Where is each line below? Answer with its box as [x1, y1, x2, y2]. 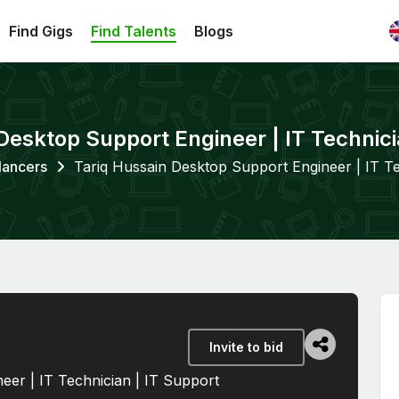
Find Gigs [9, 22, 74, 40]
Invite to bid [209, 339, 283, 354]
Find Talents [91, 22, 177, 40]
